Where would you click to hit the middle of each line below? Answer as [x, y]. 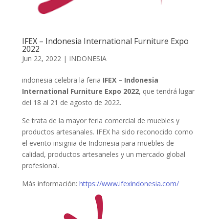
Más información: [50, 184]
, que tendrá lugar [166, 91]
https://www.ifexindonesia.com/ [129, 184]
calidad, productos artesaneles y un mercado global [103, 154]
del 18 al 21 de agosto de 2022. [71, 103]
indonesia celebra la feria [62, 80]
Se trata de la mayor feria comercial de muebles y [100, 121]
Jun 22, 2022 [41, 59]
